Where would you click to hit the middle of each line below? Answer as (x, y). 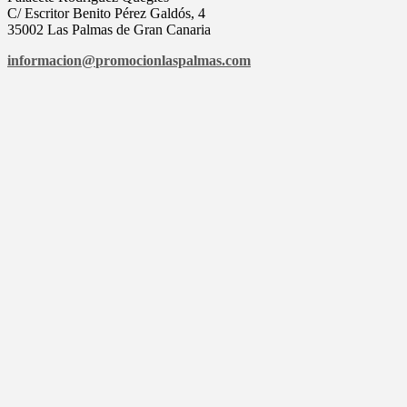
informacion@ (51, 60)
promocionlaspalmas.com (173, 60)
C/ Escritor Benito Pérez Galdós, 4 (108, 13)
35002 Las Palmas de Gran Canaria (109, 29)
